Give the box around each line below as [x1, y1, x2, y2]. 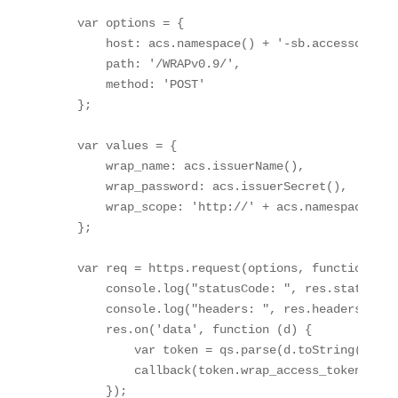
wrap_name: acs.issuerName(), [48, 159, 312, 173]
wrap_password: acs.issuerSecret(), [48, 179, 354, 194]
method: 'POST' [48, 77, 212, 92]
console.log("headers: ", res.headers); [48, 302, 383, 316]
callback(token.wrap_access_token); [48, 363, 383, 378]
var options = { [48, 16, 191, 30]
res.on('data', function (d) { [48, 322, 319, 337]
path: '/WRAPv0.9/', [48, 57, 248, 71]
